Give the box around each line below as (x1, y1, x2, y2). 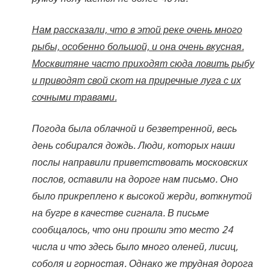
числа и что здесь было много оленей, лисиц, (31, 240, 238, 253)
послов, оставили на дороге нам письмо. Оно (31, 172, 238, 185)
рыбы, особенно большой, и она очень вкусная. (31, 40, 244, 52)
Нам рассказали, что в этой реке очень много (31, 23, 242, 36)
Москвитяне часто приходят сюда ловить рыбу (31, 57, 254, 69)
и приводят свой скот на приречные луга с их (31, 74, 241, 86)
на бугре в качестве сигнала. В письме (31, 206, 209, 219)
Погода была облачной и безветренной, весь (31, 122, 237, 134)
